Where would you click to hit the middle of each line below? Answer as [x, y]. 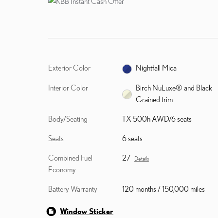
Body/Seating [68, 118]
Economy [62, 169]
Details [141, 158]
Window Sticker [87, 211]
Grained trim [154, 99]
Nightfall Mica [156, 68]
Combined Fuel [70, 157]
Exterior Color [69, 68]
